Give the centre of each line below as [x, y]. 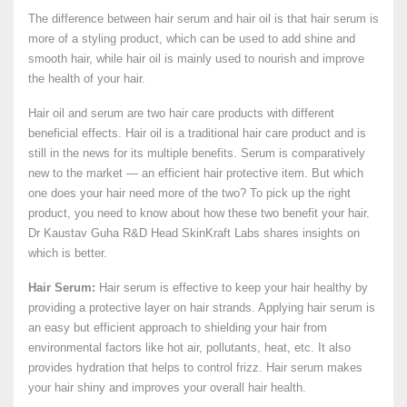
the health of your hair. [87, 79]
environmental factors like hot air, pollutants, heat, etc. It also [189, 347]
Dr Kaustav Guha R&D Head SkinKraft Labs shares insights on [194, 233]
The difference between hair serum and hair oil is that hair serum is [203, 19]
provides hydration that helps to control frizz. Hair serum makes [195, 367]
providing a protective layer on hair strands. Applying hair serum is [202, 308]
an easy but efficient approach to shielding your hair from [178, 328]
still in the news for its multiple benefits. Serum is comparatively [197, 153]
